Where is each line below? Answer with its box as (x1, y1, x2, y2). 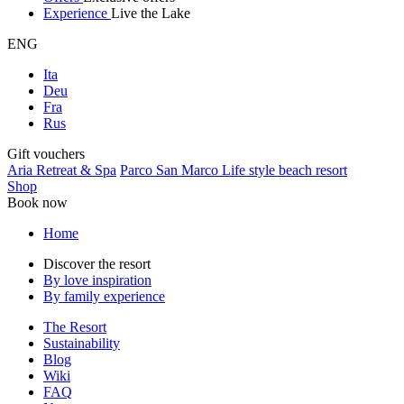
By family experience (43, 289, 165, 304)
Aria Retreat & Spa (7, 162, 116, 178)
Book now (7, 195, 68, 210)
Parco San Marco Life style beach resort (120, 162, 347, 178)
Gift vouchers (7, 146, 85, 161)
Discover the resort (43, 256, 151, 271)
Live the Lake (111, 5, 190, 21)
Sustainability (43, 335, 120, 351)
